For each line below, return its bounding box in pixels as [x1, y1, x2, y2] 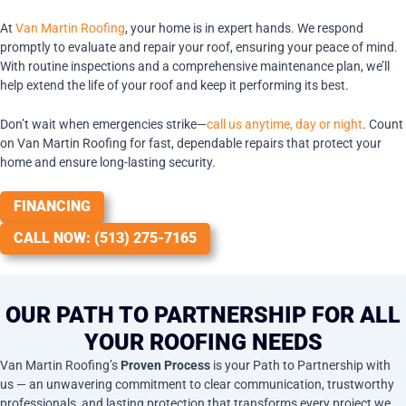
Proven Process [121, 357, 210, 372]
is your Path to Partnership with [210, 357, 391, 372]
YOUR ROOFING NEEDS [83, 328, 323, 355]
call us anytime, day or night [207, 117, 362, 132]
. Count [362, 117, 403, 132]
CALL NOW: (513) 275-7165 [14, 230, 197, 247]
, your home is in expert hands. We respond [125, 20, 363, 35]
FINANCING [14, 198, 91, 216]
